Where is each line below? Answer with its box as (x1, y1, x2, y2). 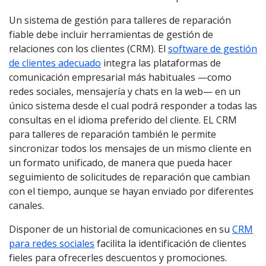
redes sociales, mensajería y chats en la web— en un (9, 85, 240, 98)
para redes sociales (9, 237, 94, 250)
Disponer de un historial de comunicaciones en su (9, 223, 232, 236)
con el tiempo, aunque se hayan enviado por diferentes (9, 185, 254, 198)
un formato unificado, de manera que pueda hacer (9, 156, 232, 169)
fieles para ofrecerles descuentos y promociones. (9, 251, 227, 264)
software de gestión (168, 42, 257, 55)
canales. (9, 199, 44, 212)
